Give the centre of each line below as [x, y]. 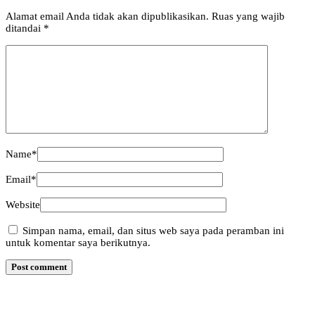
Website [23, 204]
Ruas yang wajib [248, 16]
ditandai [25, 28]
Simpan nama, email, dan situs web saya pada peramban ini [153, 230]
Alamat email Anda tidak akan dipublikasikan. [107, 16]
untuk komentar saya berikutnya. [78, 242]
